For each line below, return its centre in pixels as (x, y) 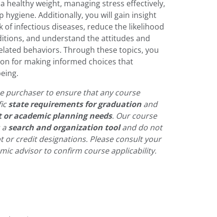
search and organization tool (64, 127)
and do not (141, 127)
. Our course (135, 116)
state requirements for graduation (75, 104)
